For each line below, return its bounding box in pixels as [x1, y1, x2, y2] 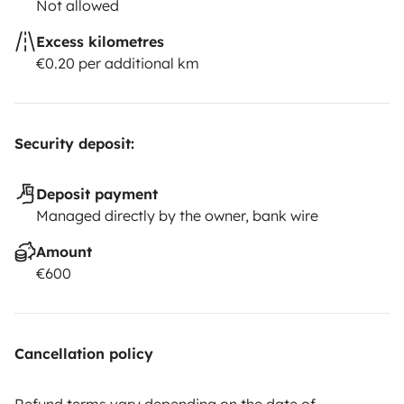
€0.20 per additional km [36, 53, 199, 72]
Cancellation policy [14, 344, 153, 363]
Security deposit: [14, 133, 134, 152]
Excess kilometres [36, 32, 164, 50]
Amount [36, 242, 92, 261]
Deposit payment [36, 184, 158, 203]
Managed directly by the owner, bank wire [36, 206, 318, 225]
